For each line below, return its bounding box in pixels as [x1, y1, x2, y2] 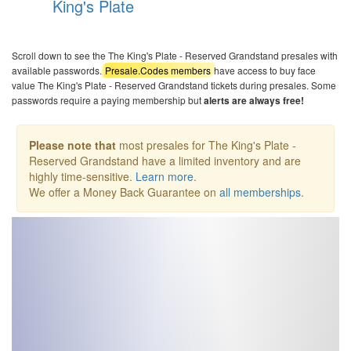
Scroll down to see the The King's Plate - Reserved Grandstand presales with [12, 49, 338, 62]
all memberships [219, 184, 301, 200]
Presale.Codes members [105, 63, 212, 77]
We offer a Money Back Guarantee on [29, 184, 219, 200]
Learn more [136, 168, 194, 184]
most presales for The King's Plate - [116, 137, 296, 153]
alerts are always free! [204, 93, 304, 107]
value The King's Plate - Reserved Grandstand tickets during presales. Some [12, 78, 336, 92]
